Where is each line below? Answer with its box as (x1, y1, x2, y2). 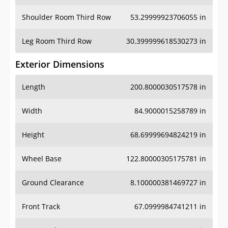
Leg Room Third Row (22, 36, 92, 46)
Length (22, 82, 45, 92)
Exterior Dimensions (15, 58, 104, 71)
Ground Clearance (22, 178, 84, 188)
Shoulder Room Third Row (22, 12, 111, 22)
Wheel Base (22, 154, 62, 164)
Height (22, 130, 44, 140)
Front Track (22, 202, 60, 212)
